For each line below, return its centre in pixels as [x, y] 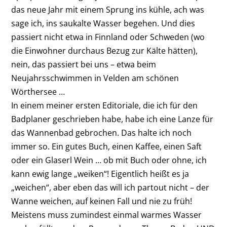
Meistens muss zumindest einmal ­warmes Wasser [107, 215]
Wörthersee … [40, 92]
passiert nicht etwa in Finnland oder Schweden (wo [108, 37]
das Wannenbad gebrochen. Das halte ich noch [102, 133]
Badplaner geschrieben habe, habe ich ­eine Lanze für [112, 119]
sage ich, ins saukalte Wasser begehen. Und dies [103, 24]
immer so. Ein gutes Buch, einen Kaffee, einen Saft [107, 147]
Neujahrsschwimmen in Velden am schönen [95, 78]
